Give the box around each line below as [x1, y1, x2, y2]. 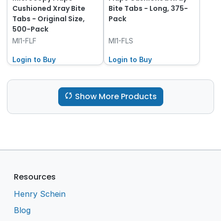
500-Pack [12, 24, 48, 34]
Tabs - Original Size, [12, 13, 85, 24]
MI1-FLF [12, 36, 37, 45]
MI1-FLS [109, 36, 134, 45]
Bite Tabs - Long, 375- [109, 3, 188, 13]
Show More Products [74, 90, 157, 102]
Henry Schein [14, 188, 66, 199]
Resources [14, 171, 56, 183]
